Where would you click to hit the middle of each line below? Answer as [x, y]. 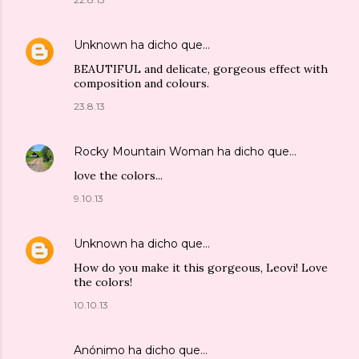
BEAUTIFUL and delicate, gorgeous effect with [201, 69]
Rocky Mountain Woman [144, 151]
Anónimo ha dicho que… [141, 350]
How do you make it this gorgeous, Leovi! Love [201, 267]
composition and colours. [141, 83]
